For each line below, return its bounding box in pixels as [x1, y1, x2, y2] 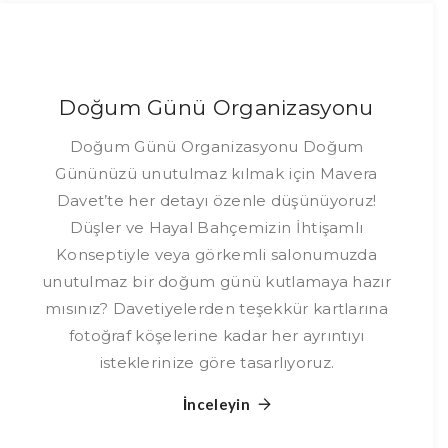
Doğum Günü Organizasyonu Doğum [69, 137, 364, 156]
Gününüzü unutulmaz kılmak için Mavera [55, 164, 378, 183]
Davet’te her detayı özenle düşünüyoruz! [56, 191, 377, 210]
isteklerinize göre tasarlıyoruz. [98, 353, 335, 372]
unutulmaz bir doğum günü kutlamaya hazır [41, 272, 391, 291]
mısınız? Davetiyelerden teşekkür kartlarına [45, 299, 388, 318]
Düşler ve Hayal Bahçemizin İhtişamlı [69, 218, 364, 237]
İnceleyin [183, 395, 250, 413]
